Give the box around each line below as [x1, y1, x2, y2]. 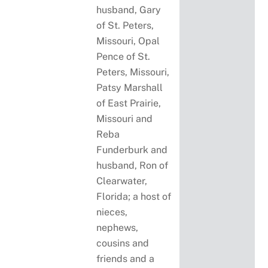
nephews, [96, 222, 139, 234]
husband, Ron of [96, 160, 169, 172]
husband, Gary [96, 4, 162, 16]
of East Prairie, [96, 98, 162, 109]
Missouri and [96, 113, 153, 125]
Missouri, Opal [96, 35, 160, 47]
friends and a [96, 253, 155, 265]
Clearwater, [96, 175, 148, 187]
